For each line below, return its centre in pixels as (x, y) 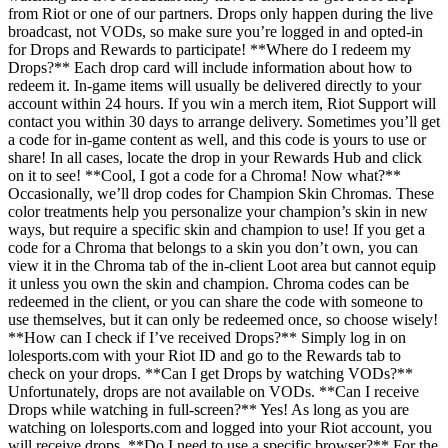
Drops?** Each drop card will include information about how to (210, 67)
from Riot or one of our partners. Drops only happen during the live (220, 13)
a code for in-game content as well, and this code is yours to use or (217, 139)
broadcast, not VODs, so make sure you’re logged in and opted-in (215, 31)
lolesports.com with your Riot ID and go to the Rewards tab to (204, 355)
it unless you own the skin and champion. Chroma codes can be (208, 283)
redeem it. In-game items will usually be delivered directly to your (214, 85)
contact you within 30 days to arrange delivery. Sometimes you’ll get (224, 121)
